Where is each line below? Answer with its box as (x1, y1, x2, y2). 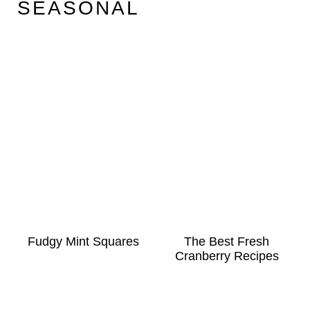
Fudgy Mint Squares (27, 234, 139, 248)
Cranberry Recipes (174, 248, 279, 263)
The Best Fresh (184, 234, 270, 248)
